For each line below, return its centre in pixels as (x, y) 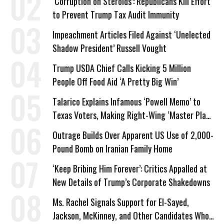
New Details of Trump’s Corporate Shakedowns (131, 182)
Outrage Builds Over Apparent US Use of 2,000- (133, 135)
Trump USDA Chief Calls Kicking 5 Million (122, 68)
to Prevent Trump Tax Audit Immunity (116, 14)
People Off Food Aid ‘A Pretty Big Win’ (115, 81)
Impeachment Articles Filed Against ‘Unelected (131, 34)
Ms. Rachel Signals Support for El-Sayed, (121, 202)
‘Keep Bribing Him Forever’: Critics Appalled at (130, 168)
